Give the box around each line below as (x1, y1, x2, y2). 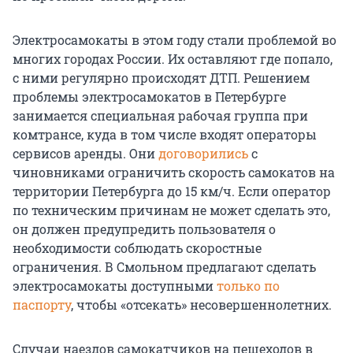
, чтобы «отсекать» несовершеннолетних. (71, 296, 332, 314)
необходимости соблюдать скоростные (13, 240, 262, 257)
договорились (158, 145, 251, 162)
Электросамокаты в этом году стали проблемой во (13, 32, 336, 49)
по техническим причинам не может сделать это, (13, 202, 330, 219)
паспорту (13, 296, 71, 314)
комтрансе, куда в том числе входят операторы (13, 126, 317, 143)
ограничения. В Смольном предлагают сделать (13, 258, 316, 276)
